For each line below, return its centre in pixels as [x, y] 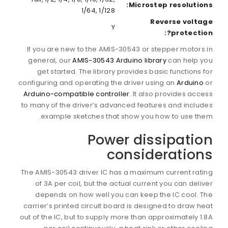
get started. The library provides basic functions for [125, 71]
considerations [160, 154]
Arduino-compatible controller [76, 94]
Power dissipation [150, 139]
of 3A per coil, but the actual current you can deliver [124, 183]
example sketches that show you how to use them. [127, 116]
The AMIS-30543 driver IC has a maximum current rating [117, 172]
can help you [190, 60]
